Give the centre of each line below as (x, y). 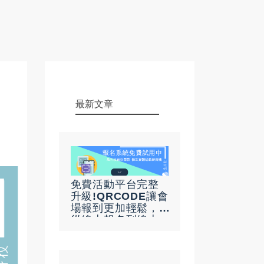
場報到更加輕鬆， (115, 208)
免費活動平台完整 (115, 184)
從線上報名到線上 (115, 220)
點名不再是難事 (109, 231)
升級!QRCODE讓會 (119, 196)
